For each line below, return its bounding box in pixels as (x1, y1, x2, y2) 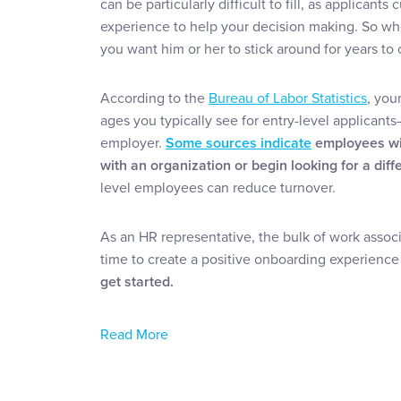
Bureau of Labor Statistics (209, 90, 367, 108)
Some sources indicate (166, 134, 311, 153)
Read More (100, 326, 168, 345)
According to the (100, 90, 209, 108)
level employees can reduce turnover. (100, 179, 339, 198)
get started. (100, 273, 177, 292)
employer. (100, 134, 166, 153)
